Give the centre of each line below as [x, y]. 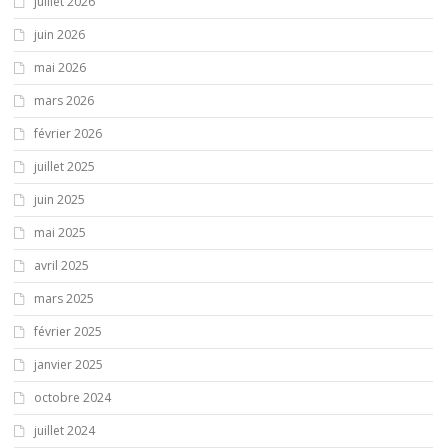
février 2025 [68, 331]
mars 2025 [64, 298]
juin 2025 [59, 199]
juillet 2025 [64, 166]
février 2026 [68, 133]
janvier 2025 [68, 364]
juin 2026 [59, 34]
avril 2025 [61, 265]
